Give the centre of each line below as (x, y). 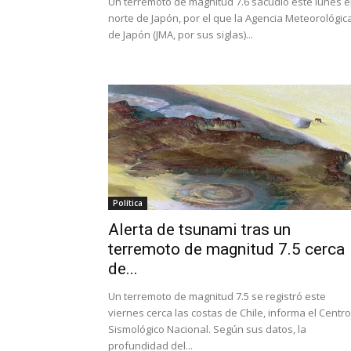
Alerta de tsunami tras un (199, 230)
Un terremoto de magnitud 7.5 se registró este (217, 296)
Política (128, 203)
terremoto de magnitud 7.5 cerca (226, 249)
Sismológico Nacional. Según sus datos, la (207, 329)
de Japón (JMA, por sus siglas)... (181, 34)
